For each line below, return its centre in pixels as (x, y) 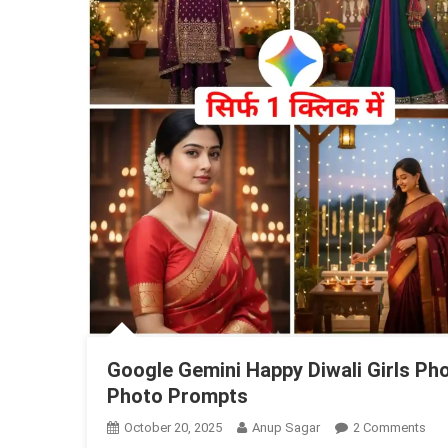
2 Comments (389, 428)
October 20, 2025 (173, 428)
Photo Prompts (177, 396)
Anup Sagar (286, 428)
